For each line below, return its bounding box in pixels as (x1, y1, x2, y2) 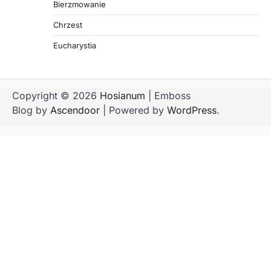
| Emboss (145, 89, 191, 102)
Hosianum (100, 89, 145, 102)
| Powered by (100, 103, 167, 116)
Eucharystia (53, 40, 96, 50)
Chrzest (53, 19, 82, 30)
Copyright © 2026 (12, 89, 100, 102)
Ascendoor (50, 103, 100, 116)
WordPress (167, 103, 217, 116)
